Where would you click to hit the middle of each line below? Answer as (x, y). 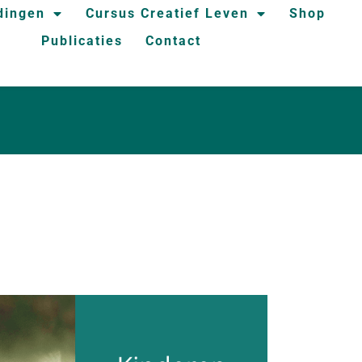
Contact (174, 41)
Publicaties (82, 41)
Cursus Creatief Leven (168, 13)
